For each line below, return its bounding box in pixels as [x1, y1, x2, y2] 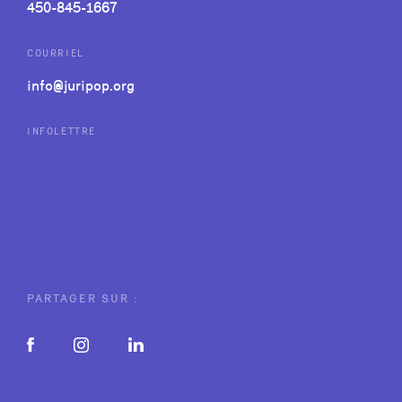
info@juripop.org [27, 77, 135, 94]
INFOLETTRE [27, 127, 96, 136]
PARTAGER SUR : [27, 293, 138, 305]
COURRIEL [27, 48, 84, 58]
